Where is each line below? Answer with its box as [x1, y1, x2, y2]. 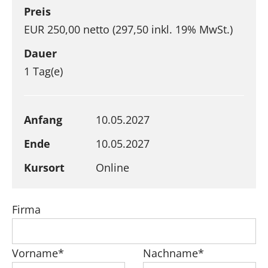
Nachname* [143, 246, 204, 261]
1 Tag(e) [24, 64, 63, 79]
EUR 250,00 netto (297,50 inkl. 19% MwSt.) [24, 22, 233, 37]
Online [96, 160, 129, 175]
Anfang [24, 112, 62, 127]
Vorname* [12, 246, 64, 261]
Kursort [24, 160, 65, 175]
